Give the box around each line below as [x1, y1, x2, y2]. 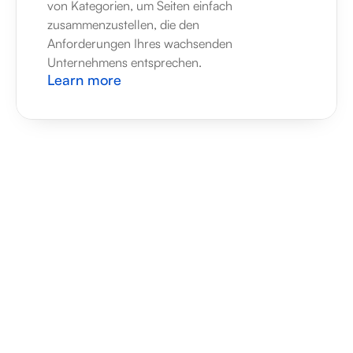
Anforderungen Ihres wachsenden [47, 35, 232, 51]
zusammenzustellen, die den [47, 17, 199, 32]
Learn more [47, 71, 121, 88]
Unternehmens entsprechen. [47, 54, 202, 70]
